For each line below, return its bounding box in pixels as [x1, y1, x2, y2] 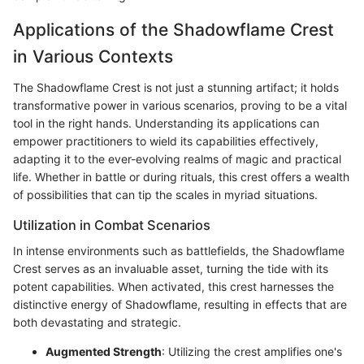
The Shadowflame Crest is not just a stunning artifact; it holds [13, 80, 339, 94]
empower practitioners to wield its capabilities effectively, [13, 133, 318, 148]
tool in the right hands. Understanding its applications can [13, 115, 319, 130]
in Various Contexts [13, 46, 173, 67]
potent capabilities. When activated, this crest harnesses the [13, 279, 334, 294]
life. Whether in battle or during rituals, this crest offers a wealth [13, 169, 349, 184]
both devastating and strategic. [13, 315, 181, 330]
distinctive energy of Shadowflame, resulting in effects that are [13, 297, 347, 312]
